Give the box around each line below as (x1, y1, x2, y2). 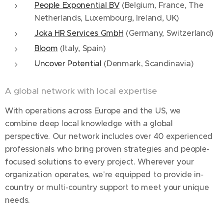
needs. (5, 195, 30, 205)
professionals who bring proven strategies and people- (5, 144, 210, 154)
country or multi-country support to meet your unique (5, 182, 209, 192)
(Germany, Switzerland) (123, 28, 214, 38)
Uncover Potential (34, 58, 104, 68)
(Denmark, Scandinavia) (104, 58, 194, 68)
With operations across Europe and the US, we (5, 106, 181, 115)
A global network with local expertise (5, 85, 157, 96)
